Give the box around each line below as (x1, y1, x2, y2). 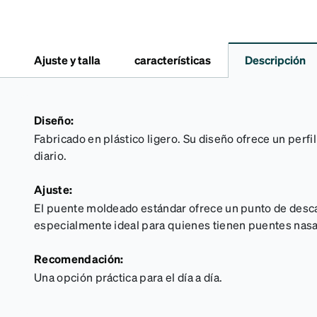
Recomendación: (34, 251, 124, 266)
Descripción (245, 52, 306, 67)
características (134, 52, 211, 67)
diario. (34, 148, 67, 163)
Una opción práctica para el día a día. (34, 270, 223, 284)
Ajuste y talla (34, 52, 100, 67)
